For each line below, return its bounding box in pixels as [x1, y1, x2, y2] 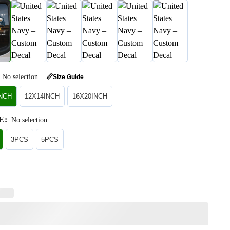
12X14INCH [25, 92, 60, 100]
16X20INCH [72, 92, 108, 100]
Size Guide [53, 73, 84, 81]
